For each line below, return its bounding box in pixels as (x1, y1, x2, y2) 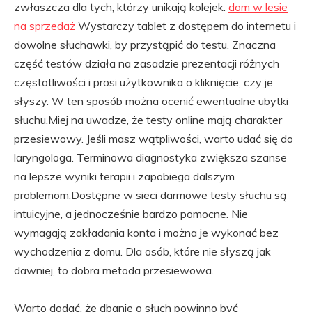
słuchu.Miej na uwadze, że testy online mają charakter (14, 113, 282, 127)
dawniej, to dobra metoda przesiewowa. (14, 263, 214, 278)
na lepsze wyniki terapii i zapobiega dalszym (14, 169, 235, 184)
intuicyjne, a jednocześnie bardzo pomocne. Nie (14, 207, 248, 221)
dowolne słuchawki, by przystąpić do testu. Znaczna (14, 38, 276, 52)
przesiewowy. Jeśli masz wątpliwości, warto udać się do (14, 132, 293, 146)
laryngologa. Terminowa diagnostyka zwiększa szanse (14, 150, 287, 165)
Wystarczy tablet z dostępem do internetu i (75, 19, 296, 33)
